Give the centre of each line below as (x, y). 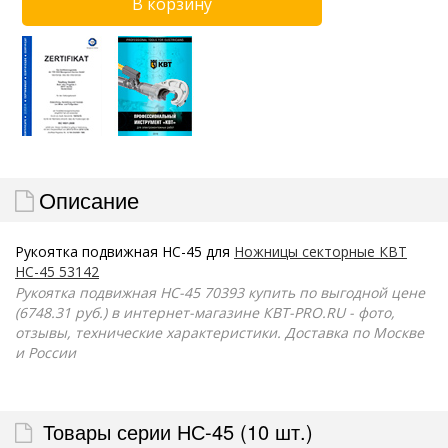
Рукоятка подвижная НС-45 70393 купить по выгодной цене (220, 292)
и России (45, 352)
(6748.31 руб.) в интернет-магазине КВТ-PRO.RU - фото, (205, 312)
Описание (89, 199)
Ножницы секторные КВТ (320, 251)
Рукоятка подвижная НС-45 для (124, 251)
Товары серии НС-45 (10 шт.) (175, 431)
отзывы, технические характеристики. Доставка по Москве (219, 332)
